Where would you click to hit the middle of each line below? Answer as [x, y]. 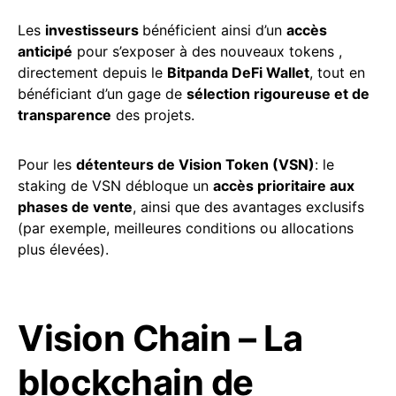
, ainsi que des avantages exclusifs [248, 206]
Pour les [47, 164]
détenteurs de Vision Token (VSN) [195, 164]
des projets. [153, 114]
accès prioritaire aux [284, 185]
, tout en [337, 72]
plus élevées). [63, 249]
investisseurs [94, 30]
